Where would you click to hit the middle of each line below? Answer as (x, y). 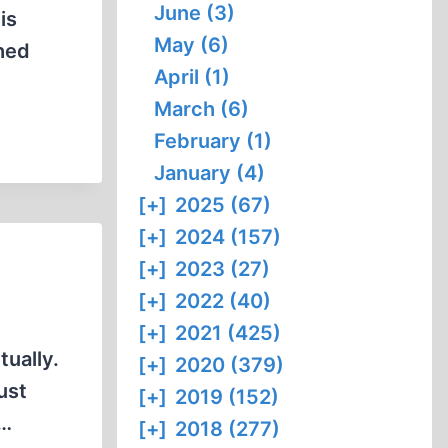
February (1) (213, 141)
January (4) (210, 173)
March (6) (202, 109)
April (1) (192, 77)
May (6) (192, 45)
